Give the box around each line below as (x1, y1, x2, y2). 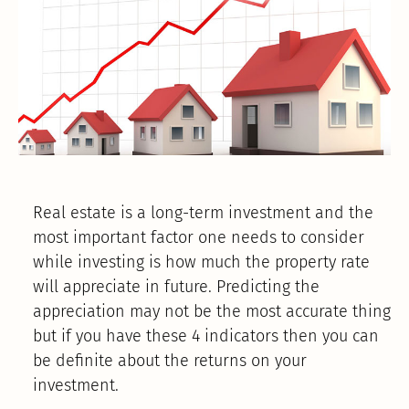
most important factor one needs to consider (32, 227, 364, 248)
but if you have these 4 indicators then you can (32, 326, 379, 347)
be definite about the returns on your (32, 351, 307, 372)
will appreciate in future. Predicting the (32, 277, 320, 298)
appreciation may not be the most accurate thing (32, 301, 391, 322)
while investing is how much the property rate (32, 252, 370, 273)
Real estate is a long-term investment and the (32, 203, 373, 224)
